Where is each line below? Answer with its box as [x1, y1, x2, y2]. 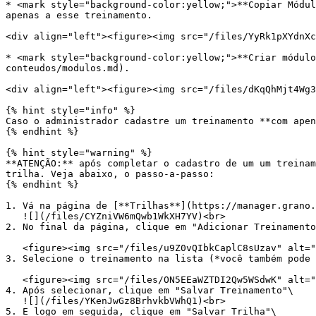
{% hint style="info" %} [6, 105, 135, 116]
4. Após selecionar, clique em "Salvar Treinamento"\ [6, 285, 293, 296]
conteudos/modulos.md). [6, 63, 130, 73]
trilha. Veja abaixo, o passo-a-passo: [6, 169, 214, 179]
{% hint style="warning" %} [6, 147, 152, 158]
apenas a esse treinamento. [6, 10, 152, 20]
